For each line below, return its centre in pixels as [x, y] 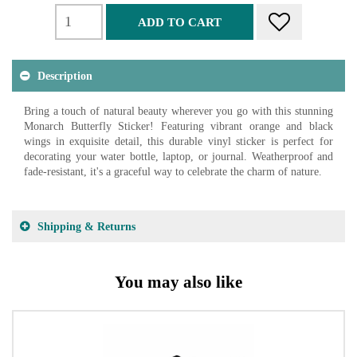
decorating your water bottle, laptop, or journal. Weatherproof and [178, 157]
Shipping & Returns [86, 226]
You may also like [178, 282]
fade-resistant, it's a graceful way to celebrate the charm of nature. [173, 172]
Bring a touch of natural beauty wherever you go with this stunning [178, 111]
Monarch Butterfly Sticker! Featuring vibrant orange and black [178, 126]
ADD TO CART [180, 22]
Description [65, 76]
